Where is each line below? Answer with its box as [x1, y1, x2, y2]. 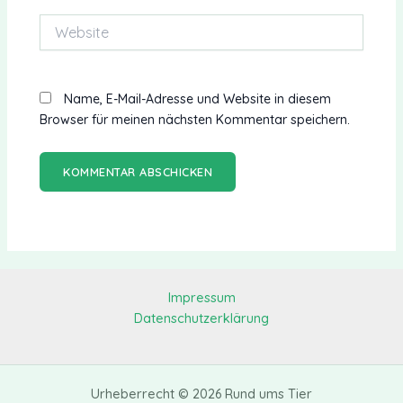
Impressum [167, 289, 236, 306]
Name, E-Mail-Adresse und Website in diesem [64, 90, 332, 107]
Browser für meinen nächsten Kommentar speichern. [40, 111, 351, 128]
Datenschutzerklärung [134, 309, 269, 327]
